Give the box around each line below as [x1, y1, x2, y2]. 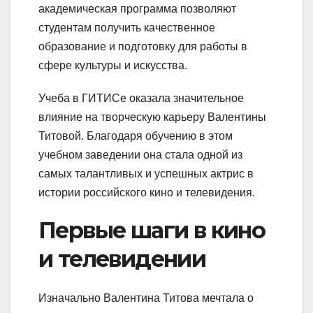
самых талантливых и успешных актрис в [38, 167, 254, 180]
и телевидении [38, 245, 206, 272]
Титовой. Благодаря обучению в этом [38, 129, 233, 142]
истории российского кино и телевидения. [38, 186, 255, 198]
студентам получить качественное [38, 21, 215, 34]
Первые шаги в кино [38, 216, 265, 244]
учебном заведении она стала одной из [38, 148, 242, 161]
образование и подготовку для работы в [38, 40, 247, 52]
